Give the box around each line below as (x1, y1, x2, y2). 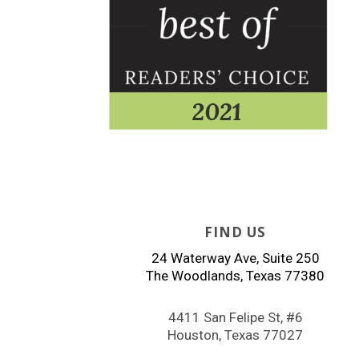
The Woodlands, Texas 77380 (146, 267, 325, 284)
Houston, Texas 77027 (167, 326, 304, 343)
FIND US (204, 222, 267, 241)
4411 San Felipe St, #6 (167, 309, 303, 325)
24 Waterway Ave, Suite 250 (151, 249, 320, 266)
